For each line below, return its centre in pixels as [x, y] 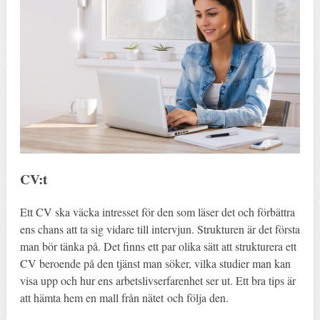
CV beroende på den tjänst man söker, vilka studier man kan [155, 263]
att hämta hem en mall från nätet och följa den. [124, 297]
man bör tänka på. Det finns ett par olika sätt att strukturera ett [158, 246]
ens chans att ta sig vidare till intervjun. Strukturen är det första [160, 229]
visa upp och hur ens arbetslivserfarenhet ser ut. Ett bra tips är [157, 280]
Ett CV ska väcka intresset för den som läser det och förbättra [157, 211]
